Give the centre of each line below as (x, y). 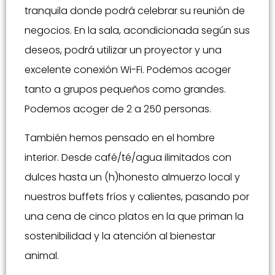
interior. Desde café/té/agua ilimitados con (128, 157)
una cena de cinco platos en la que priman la (134, 216)
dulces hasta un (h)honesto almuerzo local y (132, 177)
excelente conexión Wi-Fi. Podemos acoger (128, 70)
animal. (42, 255)
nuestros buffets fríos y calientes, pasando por (137, 196)
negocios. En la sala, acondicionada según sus (137, 31)
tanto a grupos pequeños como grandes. (125, 90)
